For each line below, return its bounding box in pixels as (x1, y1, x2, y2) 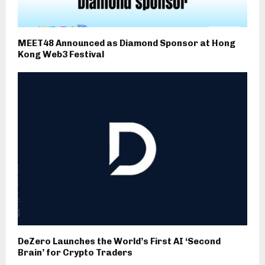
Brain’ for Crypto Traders (18, 247, 132, 258)
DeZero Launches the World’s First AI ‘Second (18, 235, 221, 247)
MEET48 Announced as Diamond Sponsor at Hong (18, 38, 235, 49)
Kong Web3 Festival (18, 49, 104, 60)
